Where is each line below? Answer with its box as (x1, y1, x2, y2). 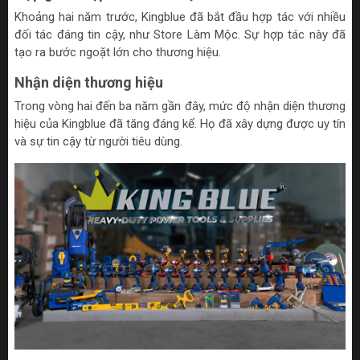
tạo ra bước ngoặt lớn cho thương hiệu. (14, 44, 221, 59)
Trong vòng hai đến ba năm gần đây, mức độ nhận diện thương (14, 98, 346, 113)
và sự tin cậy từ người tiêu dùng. (14, 133, 182, 149)
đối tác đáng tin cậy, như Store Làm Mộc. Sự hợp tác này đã (14, 27, 346, 42)
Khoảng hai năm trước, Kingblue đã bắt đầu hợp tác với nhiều (14, 9, 346, 24)
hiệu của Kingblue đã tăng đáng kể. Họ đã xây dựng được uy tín (14, 116, 346, 131)
